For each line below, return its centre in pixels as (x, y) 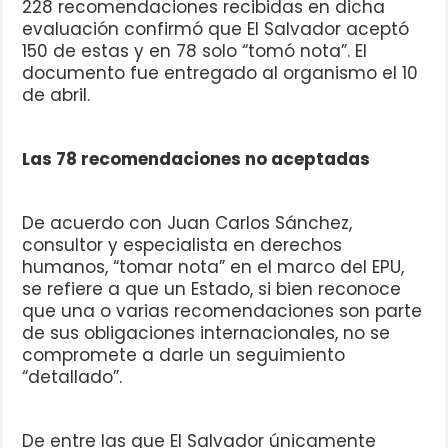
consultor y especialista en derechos (182, 245)
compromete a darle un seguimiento (184, 355)
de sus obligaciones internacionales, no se (206, 333)
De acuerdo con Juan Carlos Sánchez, (187, 223)
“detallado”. (72, 377)
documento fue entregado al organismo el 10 (220, 73)
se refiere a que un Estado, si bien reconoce (212, 289)
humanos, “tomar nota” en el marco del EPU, (213, 267)
